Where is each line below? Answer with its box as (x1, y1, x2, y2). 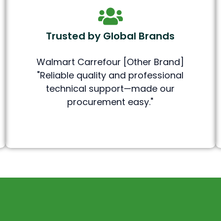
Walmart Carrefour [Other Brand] (37, 56, 184, 69)
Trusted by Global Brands (46, 29, 175, 43)
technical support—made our (46, 82, 175, 95)
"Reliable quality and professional (37, 69, 184, 82)
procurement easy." (67, 96, 154, 109)
